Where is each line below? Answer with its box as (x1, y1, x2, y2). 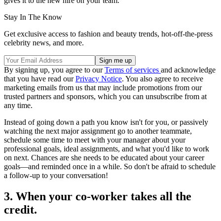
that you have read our (4, 74, 75, 83)
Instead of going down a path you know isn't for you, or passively (4, 117, 208, 126)
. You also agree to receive (122, 74, 203, 83)
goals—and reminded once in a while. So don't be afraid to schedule (4, 162, 216, 171)
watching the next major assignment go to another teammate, (4, 126, 192, 135)
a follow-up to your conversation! (4, 171, 108, 180)
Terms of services (105, 65, 161, 74)
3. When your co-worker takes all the (4, 189, 191, 203)
